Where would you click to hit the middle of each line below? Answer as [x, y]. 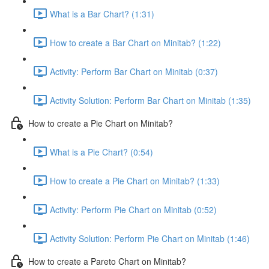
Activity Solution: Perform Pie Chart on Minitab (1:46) [150, 238]
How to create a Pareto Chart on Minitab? [107, 261]
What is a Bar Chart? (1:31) [102, 14]
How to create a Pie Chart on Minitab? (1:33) [135, 180]
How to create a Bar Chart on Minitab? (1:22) [135, 42]
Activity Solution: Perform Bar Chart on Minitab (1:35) [150, 100]
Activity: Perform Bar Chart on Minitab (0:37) [134, 71]
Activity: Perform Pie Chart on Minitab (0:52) [133, 209]
